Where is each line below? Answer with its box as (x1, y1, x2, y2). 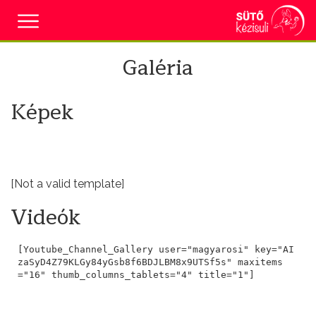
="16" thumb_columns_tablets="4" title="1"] (17, 269, 255, 280)
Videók (11, 200, 81, 235)
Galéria (123, 50, 193, 85)
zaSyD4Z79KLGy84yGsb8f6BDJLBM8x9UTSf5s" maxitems (17, 256, 283, 267)
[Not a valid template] (11, 177, 124, 190)
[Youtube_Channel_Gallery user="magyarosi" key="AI (17, 243, 294, 255)
